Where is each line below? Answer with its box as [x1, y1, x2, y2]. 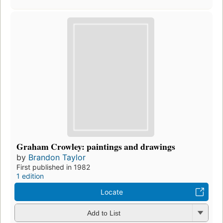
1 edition [16, 171, 44, 180]
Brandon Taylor [28, 152, 86, 162]
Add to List [87, 209, 120, 218]
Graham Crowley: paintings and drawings [16, 139, 175, 153]
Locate [100, 187, 123, 196]
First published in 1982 [16, 162, 90, 171]
